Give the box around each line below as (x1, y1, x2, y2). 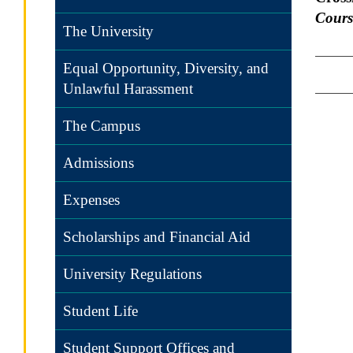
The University (63, 23, 154, 39)
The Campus (63, 117, 140, 134)
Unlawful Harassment (63, 80, 193, 97)
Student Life (63, 303, 138, 319)
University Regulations (63, 266, 202, 282)
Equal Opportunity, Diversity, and (63, 60, 269, 76)
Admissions (63, 154, 134, 171)
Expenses (63, 191, 120, 208)
